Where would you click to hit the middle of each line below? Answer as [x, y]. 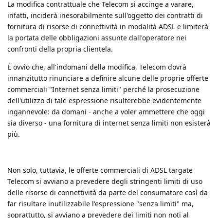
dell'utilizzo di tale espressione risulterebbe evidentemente [104, 100]
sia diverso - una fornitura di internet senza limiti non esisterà [109, 123]
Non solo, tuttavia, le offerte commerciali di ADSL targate [100, 170]
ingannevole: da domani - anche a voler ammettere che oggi [106, 111]
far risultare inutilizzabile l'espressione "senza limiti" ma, [100, 203]
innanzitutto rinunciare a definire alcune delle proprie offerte [108, 78]
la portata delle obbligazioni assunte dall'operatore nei [97, 37]
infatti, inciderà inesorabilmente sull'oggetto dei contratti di [105, 15]
